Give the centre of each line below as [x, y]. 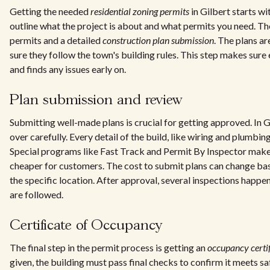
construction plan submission [158, 40]
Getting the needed [50, 11]
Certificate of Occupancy [86, 226]
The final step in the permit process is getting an [108, 247]
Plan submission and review [96, 100]
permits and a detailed [56, 40]
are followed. [36, 194]
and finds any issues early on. [68, 69]
